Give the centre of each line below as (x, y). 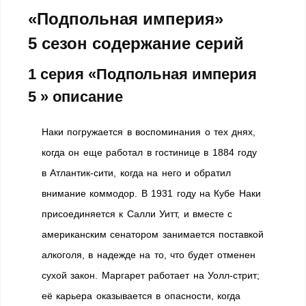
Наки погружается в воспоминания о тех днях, (149, 132)
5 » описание (75, 97)
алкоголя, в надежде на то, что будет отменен (149, 255)
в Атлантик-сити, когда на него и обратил (137, 173)
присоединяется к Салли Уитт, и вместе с (137, 214)
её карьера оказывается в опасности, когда (141, 296)
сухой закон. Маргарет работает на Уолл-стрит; (151, 275)
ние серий (203, 43)
